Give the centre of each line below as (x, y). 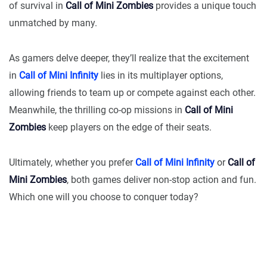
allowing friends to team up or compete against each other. (132, 93)
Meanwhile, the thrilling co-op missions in (97, 110)
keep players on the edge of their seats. (129, 128)
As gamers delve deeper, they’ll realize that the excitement (129, 58)
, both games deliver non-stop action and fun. (162, 180)
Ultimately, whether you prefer (72, 163)
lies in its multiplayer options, (161, 76)
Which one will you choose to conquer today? (104, 197)
